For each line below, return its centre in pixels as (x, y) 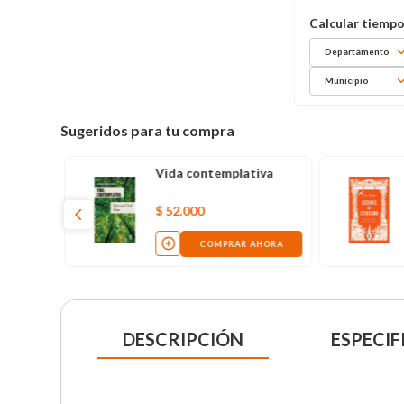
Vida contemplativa (214, 172)
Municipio (347, 81)
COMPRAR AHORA (241, 243)
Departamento (358, 52)
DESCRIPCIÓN (184, 339)
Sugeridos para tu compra (148, 130)
